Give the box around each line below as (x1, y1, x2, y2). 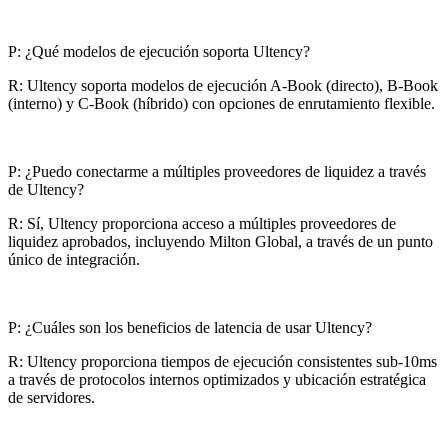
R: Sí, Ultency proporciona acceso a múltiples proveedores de (8, 215, 396, 233)
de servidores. (8, 389, 95, 407)
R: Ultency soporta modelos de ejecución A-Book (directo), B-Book (8, 77, 438, 95)
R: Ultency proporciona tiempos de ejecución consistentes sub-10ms (8, 353, 437, 371)
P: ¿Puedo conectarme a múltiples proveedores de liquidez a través (8, 163, 426, 181)
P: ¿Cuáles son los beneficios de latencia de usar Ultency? (8, 319, 372, 337)
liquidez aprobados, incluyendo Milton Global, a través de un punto (8, 233, 433, 251)
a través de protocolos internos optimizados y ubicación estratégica (8, 371, 426, 389)
